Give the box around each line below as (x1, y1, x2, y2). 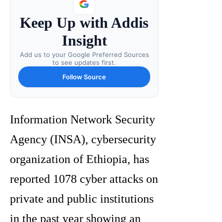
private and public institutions (10, 192, 154, 206)
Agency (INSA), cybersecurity (10, 133, 156, 146)
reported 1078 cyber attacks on (10, 172, 158, 186)
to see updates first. (53, 58, 116, 67)
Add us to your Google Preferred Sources (19, 51, 149, 59)
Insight (61, 32, 107, 49)
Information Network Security (10, 113, 155, 126)
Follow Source (62, 73, 106, 81)
